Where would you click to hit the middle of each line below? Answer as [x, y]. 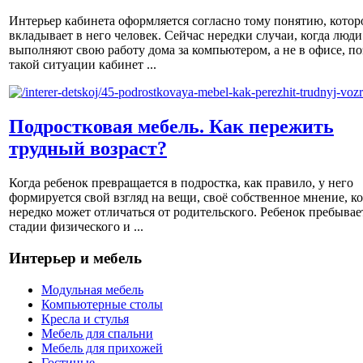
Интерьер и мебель [75, 258]
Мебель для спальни [97, 333]
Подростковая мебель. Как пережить [171, 127]
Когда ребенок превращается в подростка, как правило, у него [181, 183]
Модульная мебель [92, 289]
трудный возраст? [88, 149]
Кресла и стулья [85, 318]
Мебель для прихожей [102, 348]
